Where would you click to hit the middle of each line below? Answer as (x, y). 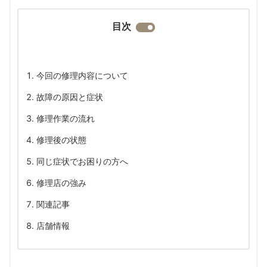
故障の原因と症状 (70, 97)
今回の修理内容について (82, 75)
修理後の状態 (61, 140)
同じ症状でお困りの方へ (82, 161)
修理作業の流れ (66, 118)
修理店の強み (61, 183)
